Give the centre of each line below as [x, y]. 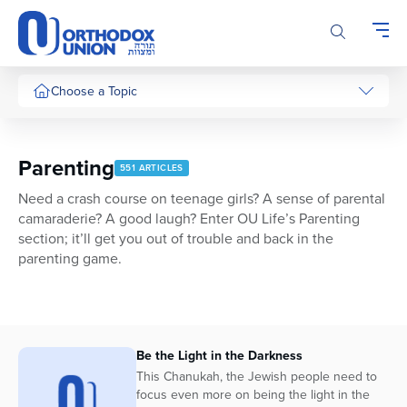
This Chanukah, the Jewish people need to [257, 377]
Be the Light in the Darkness [219, 356]
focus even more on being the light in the [253, 395]
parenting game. [70, 259]
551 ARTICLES [152, 168]
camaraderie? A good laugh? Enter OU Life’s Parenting [189, 219]
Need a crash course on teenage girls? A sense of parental [202, 199]
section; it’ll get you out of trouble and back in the [176, 239]
